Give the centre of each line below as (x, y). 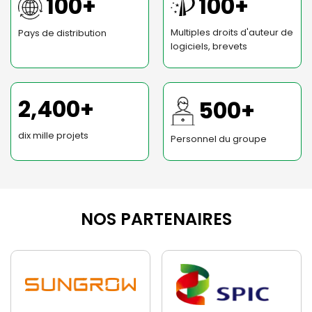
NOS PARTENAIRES (156, 219)
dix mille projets (53, 136)
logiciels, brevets (209, 47)
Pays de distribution (62, 33)
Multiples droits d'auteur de (232, 33)
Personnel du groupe (219, 139)
